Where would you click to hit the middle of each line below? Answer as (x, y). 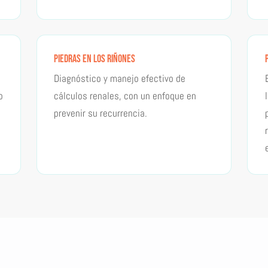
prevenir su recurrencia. (101, 113)
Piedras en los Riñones (95, 59)
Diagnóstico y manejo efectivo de (120, 78)
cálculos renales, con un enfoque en (125, 95)
